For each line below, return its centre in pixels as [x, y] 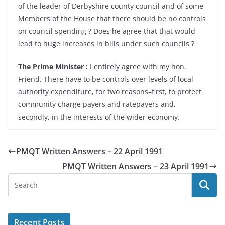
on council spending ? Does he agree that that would [107, 31]
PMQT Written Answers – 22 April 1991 [89, 151]
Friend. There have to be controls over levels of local [106, 79]
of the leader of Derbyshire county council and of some [111, 6]
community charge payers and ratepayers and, [97, 104]
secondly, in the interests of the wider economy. [99, 117]
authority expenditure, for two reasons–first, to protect [110, 92]
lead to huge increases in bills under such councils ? [106, 43]
